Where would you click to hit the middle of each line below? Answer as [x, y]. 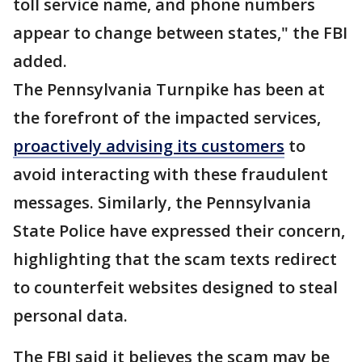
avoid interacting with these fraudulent [170, 175]
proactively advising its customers [149, 146]
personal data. [70, 316]
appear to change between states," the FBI [180, 33]
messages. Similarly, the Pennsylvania [162, 203]
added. [40, 61]
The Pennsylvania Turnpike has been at [169, 90]
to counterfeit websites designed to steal [175, 288]
